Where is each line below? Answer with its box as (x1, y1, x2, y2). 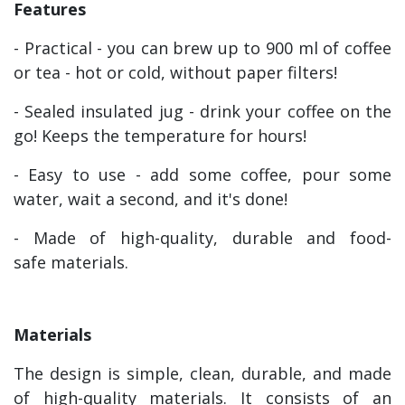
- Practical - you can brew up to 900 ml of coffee (14, 37, 391, 60)
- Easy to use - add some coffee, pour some (14, 164, 391, 186)
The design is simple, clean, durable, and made (14, 363, 391, 385)
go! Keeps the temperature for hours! (14, 125, 311, 147)
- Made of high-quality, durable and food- (14, 227, 391, 250)
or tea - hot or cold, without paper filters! (14, 61, 342, 84)
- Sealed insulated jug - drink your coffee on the (14, 100, 391, 123)
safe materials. (14, 251, 133, 274)
